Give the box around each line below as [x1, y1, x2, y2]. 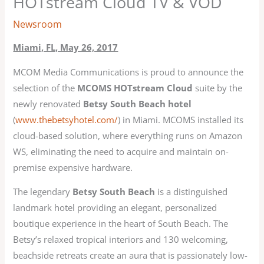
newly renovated [13, 97, 81, 110]
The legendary [13, 186, 73, 198]
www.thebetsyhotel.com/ [15, 113, 118, 126]
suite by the [193, 81, 243, 94]
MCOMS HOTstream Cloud [77, 81, 193, 94]
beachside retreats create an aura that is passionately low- [13, 249, 248, 262]
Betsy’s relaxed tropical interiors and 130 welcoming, [13, 233, 229, 246]
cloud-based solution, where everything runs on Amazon [13, 129, 243, 141]
